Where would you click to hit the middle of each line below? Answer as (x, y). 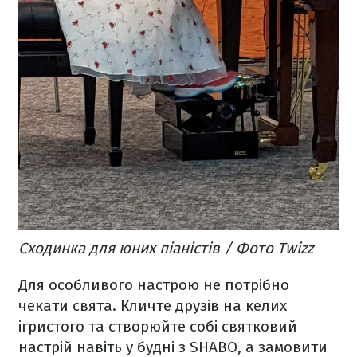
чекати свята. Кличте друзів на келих (153, 306)
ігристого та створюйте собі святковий (158, 327)
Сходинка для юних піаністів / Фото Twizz (166, 249)
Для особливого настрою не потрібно (154, 285)
